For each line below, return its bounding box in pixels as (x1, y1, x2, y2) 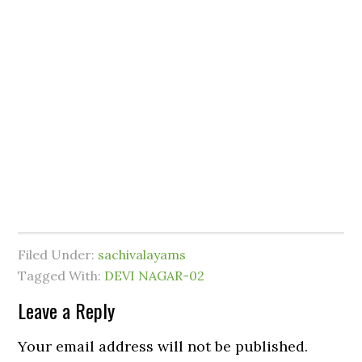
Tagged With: (18, 267, 105, 284)
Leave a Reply (18, 296, 116, 325)
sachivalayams (98, 246, 187, 263)
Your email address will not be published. (18, 337, 309, 356)
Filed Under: (18, 246, 99, 263)
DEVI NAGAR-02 (104, 267, 205, 284)
